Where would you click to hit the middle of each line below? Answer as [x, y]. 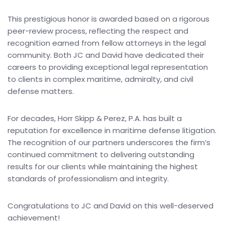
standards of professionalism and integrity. [88, 179]
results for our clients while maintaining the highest [103, 166]
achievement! [34, 218]
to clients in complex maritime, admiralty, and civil [100, 79]
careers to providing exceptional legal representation [108, 67]
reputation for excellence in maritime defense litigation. [112, 130]
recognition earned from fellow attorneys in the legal [107, 43]
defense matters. [41, 91]
